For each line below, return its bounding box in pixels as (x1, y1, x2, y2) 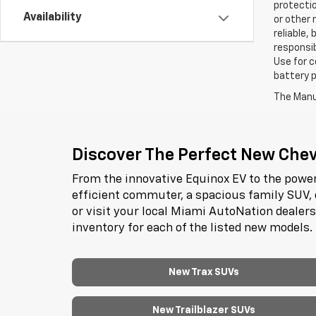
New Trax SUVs (168, 267, 239, 278)
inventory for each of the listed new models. (72, 222, 312, 235)
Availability (23, 12, 82, 24)
